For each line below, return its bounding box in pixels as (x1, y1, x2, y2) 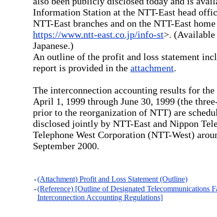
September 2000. (33, 140, 99, 151)
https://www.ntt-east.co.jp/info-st (33, 29, 164, 40)
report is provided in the (33, 62, 130, 73)
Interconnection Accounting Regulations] (37, 193, 163, 201)
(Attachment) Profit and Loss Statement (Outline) (37, 175, 187, 183)
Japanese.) (33, 40, 74, 51)
